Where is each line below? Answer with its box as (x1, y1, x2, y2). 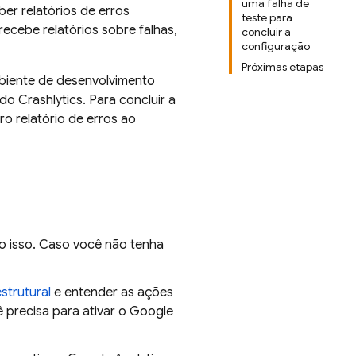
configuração (242, 39, 310, 53)
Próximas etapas (242, 60, 323, 74)
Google (130, 304, 173, 319)
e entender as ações (50, 284, 173, 300)
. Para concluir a (83, 92, 176, 108)
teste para (242, 10, 292, 25)
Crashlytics (18, 92, 83, 108)
